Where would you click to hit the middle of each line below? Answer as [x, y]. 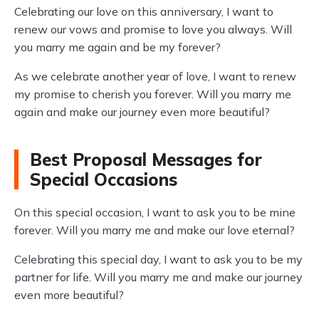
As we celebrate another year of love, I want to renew [155, 76]
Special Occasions [104, 179]
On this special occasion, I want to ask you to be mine [155, 212]
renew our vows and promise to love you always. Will [153, 29]
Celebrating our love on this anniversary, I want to [144, 11]
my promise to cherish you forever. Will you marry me [153, 94]
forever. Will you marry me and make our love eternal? [155, 230]
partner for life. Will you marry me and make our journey [158, 277]
